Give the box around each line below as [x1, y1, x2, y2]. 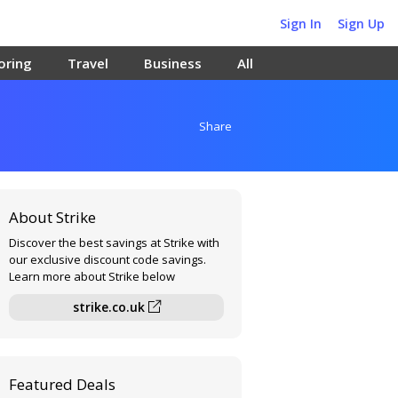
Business [144, 54, 202, 72]
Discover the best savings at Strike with [9, 235, 220, 251]
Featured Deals [9, 374, 116, 394]
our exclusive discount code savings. [9, 251, 207, 267]
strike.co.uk [72, 298, 148, 315]
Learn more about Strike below [9, 268, 176, 284]
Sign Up [338, 14, 385, 32]
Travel [68, 54, 108, 72]
